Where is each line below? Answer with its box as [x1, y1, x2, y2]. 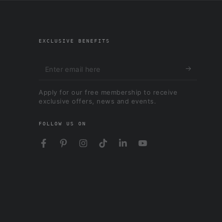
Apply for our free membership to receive [39, 88, 178, 96]
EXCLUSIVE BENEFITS [39, 38, 111, 44]
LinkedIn [122, 144, 153, 153]
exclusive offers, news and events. [39, 97, 157, 105]
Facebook [43, 144, 78, 153]
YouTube [142, 144, 172, 153]
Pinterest [62, 144, 94, 153]
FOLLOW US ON [39, 120, 87, 126]
